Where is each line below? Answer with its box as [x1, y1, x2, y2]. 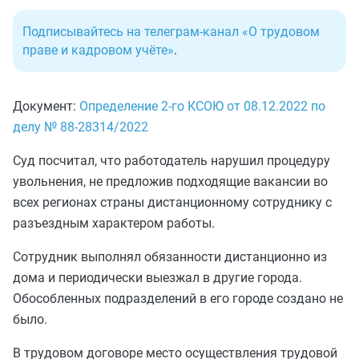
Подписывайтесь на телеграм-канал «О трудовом [22, 23, 320, 39]
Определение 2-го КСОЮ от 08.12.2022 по [79, 98, 325, 114]
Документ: [13, 98, 79, 114]
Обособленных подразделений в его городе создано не [13, 290, 343, 306]
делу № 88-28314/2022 [13, 119, 148, 135]
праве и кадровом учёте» [22, 42, 174, 58]
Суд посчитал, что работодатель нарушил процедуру [13, 152, 330, 168]
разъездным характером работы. [13, 215, 215, 231]
